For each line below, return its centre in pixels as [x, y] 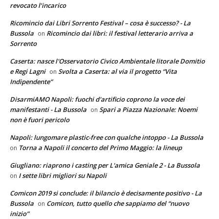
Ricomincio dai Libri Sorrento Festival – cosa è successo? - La [100, 23]
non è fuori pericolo [40, 120]
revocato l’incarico [38, 6]
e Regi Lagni [28, 72]
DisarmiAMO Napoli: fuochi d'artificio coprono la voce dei [97, 99]
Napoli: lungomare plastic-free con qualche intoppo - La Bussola [107, 138]
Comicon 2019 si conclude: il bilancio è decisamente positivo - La [106, 193]
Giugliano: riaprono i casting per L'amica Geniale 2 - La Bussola [105, 165]
